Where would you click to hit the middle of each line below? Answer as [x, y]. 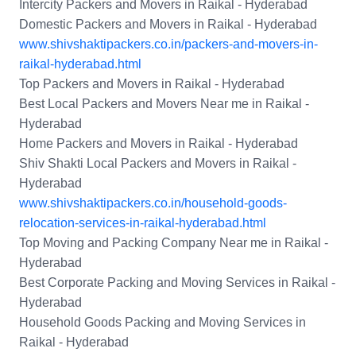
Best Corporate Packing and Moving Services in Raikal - [177, 283]
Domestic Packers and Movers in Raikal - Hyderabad [168, 25]
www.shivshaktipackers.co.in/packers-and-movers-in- [168, 44]
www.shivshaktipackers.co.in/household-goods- [153, 203]
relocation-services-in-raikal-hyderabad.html [143, 223]
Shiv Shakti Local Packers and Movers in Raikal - [158, 164]
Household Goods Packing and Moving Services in [163, 323]
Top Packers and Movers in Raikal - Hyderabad [152, 84]
